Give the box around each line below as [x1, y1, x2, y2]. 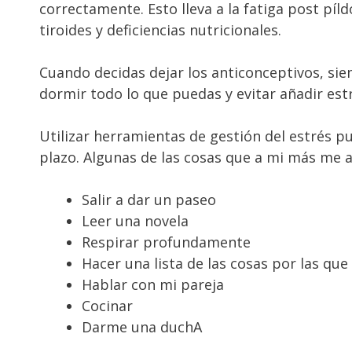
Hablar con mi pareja [82, 275, 224, 295]
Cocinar [82, 296, 133, 316]
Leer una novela [82, 211, 189, 231]
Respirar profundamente [82, 233, 251, 252]
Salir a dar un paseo [82, 190, 216, 210]
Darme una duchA [82, 317, 202, 337]
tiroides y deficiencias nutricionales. [39, 20, 281, 40]
